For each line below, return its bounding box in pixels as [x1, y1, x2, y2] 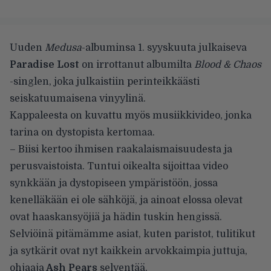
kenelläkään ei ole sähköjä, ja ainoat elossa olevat [10, 194, 243, 206]
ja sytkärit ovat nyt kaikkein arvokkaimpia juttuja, [10, 245, 247, 256]
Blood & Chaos [194, 59, 261, 70]
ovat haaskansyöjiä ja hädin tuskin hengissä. [10, 211, 222, 223]
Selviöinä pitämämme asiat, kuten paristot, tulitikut [10, 228, 255, 240]
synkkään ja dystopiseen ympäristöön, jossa [10, 177, 218, 189]
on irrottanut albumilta [79, 59, 194, 70]
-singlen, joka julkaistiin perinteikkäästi [10, 76, 200, 87]
